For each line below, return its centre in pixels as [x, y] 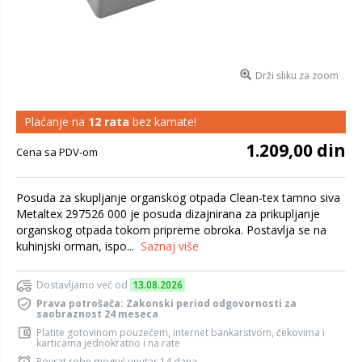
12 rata [109, 122]
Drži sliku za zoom [297, 76]
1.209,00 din [296, 150]
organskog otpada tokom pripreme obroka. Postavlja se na [171, 230]
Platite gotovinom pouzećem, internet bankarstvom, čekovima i [181, 333]
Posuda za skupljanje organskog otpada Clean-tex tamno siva [178, 198]
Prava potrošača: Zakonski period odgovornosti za [166, 303]
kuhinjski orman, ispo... [78, 246]
